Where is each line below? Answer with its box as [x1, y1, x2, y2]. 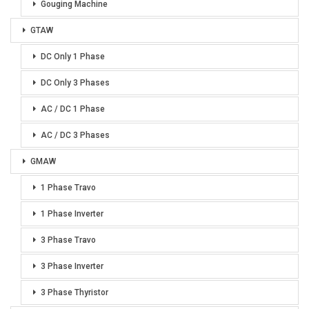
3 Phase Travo [41, 235, 96, 246]
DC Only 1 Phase [41, 52, 105, 62]
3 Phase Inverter [41, 261, 103, 272]
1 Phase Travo [41, 183, 96, 193]
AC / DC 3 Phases [41, 130, 110, 141]
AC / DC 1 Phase [41, 104, 105, 114]
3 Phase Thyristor [41, 288, 108, 298]
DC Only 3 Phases [41, 78, 110, 88]
